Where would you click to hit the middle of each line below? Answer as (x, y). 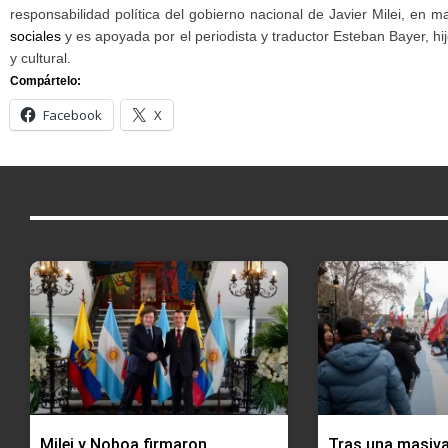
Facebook (72, 114)
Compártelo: (45, 80)
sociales (35, 35)
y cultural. (40, 57)
